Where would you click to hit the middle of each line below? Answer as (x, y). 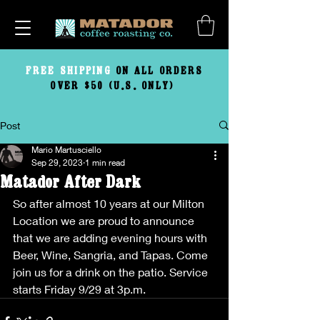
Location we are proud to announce (105, 220)
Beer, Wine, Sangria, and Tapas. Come (112, 254)
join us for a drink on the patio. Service (112, 271)
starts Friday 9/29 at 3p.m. (79, 289)
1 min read (105, 162)
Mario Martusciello (66, 149)
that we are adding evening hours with (111, 237)
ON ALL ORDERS (157, 70)
